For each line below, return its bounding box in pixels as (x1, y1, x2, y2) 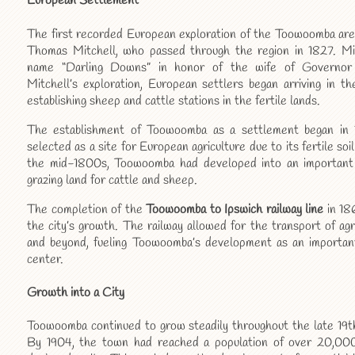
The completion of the (27, 200, 147, 218)
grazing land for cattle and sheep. (27, 171, 197, 189)
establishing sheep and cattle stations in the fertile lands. (27, 92, 320, 109)
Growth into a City (27, 284, 124, 301)
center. (27, 250, 63, 268)
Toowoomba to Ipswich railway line (146, 200, 324, 218)
